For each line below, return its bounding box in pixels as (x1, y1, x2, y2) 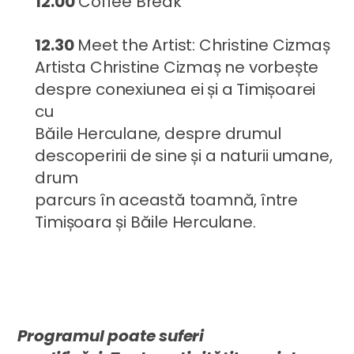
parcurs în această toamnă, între (35, 188, 298, 211)
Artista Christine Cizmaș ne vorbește (35, 55, 319, 78)
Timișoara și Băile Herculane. (35, 210, 256, 233)
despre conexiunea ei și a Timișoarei (35, 77, 316, 100)
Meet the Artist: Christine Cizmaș (73, 33, 330, 56)
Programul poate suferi (17, 324, 204, 347)
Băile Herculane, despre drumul (35, 122, 281, 145)
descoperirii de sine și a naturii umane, (35, 144, 333, 167)
